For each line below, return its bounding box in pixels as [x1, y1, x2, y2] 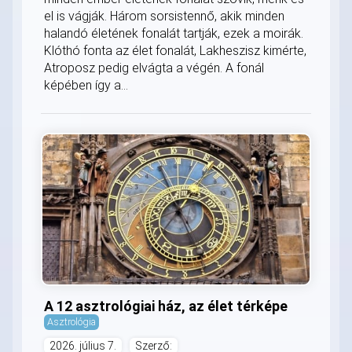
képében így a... [44, 77, 128, 93]
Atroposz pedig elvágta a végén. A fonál [44, 60, 264, 75]
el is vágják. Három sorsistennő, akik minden [44, 8, 284, 24]
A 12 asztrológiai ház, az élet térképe [44, 297, 288, 314]
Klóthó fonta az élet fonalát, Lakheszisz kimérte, [44, 42, 306, 58]
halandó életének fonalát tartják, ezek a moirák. [44, 25, 303, 41]
